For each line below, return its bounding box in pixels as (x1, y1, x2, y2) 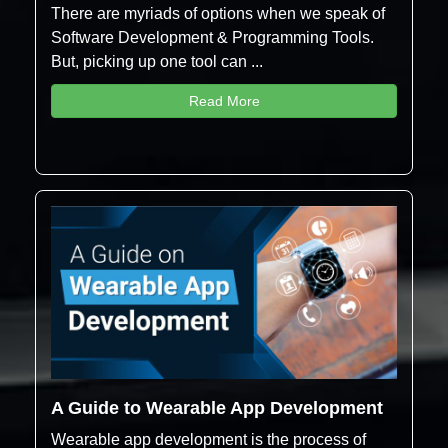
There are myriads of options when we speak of (51, 5, 385, 23)
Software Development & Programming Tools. (51, 29, 374, 47)
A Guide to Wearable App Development (51, 398, 383, 419)
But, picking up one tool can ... (51, 53, 263, 71)
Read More (188, 93, 260, 110)
